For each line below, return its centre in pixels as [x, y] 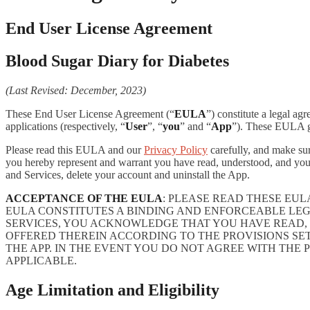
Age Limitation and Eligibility [112, 290]
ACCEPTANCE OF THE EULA [84, 198]
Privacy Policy [176, 149]
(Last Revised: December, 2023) [76, 90]
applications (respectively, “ [65, 126]
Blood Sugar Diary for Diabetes [117, 61]
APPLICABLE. [41, 260]
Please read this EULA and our [75, 149]
